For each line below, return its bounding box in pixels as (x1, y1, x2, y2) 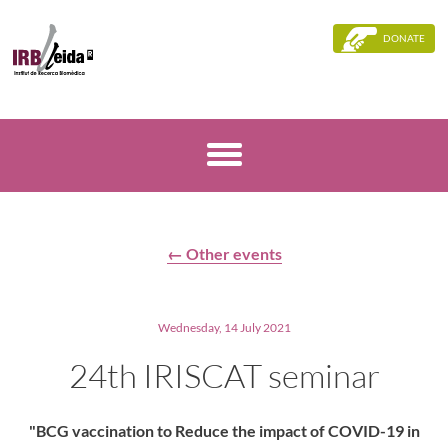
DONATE (382, 32, 425, 44)
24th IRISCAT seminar (68, 355, 380, 396)
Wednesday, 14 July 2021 (157, 320, 291, 335)
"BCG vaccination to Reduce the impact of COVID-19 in (28, 421, 420, 440)
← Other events (166, 244, 282, 263)
